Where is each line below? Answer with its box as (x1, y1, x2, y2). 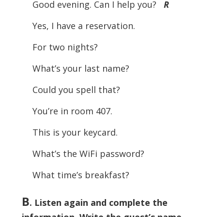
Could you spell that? (32, 83, 120, 95)
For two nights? (32, 41, 98, 53)
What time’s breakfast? (32, 169, 129, 181)
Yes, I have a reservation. (32, 19, 135, 31)
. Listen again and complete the (29, 196, 168, 208)
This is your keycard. (32, 126, 118, 138)
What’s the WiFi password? (32, 147, 144, 159)
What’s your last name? (32, 62, 129, 74)
